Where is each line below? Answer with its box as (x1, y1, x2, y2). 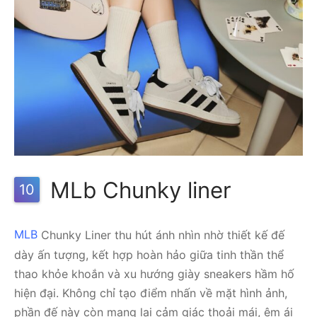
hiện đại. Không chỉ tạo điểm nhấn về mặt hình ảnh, (14, 285, 287, 300)
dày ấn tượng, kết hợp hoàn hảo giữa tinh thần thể (14, 247, 284, 262)
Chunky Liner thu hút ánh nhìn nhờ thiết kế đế (38, 227, 284, 242)
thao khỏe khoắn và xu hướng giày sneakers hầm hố (14, 266, 294, 281)
